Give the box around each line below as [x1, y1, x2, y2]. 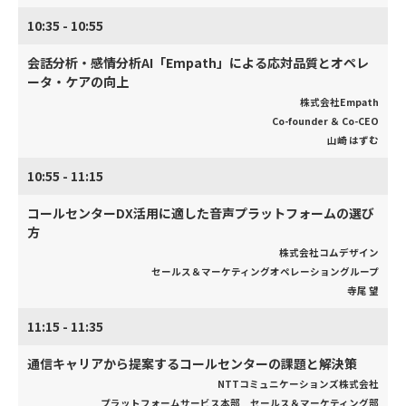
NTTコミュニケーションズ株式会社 [217, 377, 379, 391]
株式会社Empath [300, 95, 379, 109]
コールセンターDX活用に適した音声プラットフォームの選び [27, 204, 374, 222]
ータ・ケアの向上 [27, 72, 129, 91]
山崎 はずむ [327, 133, 379, 147]
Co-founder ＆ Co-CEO [272, 114, 379, 128]
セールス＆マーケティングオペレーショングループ [151, 265, 379, 278]
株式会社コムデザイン [279, 246, 379, 259]
